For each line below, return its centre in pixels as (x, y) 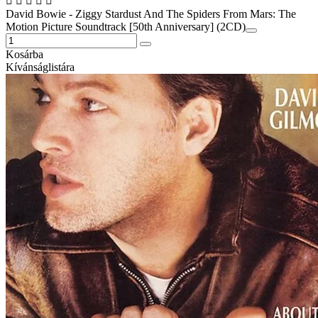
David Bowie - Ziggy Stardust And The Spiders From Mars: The (151, 13)
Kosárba (24, 54)
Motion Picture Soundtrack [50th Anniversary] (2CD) (126, 26)
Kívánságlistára (40, 67)
